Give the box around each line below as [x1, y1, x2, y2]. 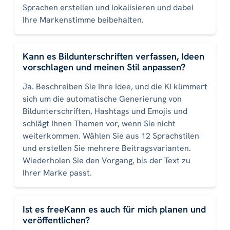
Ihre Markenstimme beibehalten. [23, 14, 144, 26]
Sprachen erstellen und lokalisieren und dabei [23, 2, 194, 13]
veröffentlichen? [23, 214, 90, 226]
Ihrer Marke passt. [23, 167, 92, 179]
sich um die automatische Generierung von [23, 93, 182, 105]
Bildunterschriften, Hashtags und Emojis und [23, 106, 187, 117]
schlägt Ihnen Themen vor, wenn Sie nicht [23, 118, 176, 129]
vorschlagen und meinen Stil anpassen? [23, 61, 185, 73]
